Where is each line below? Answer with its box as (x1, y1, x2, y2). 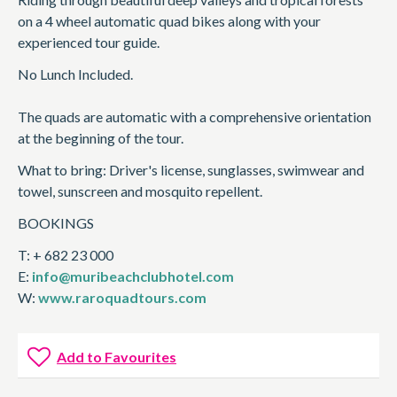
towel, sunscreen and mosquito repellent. (18, 183, 262, 200)
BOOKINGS (18, 214, 94, 232)
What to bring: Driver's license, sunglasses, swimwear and (18, 161, 364, 179)
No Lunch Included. (18, 66, 133, 83)
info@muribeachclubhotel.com (32, 268, 234, 285)
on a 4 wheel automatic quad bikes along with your (18, 12, 321, 30)
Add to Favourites (57, 348, 176, 366)
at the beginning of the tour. (18, 129, 183, 147)
